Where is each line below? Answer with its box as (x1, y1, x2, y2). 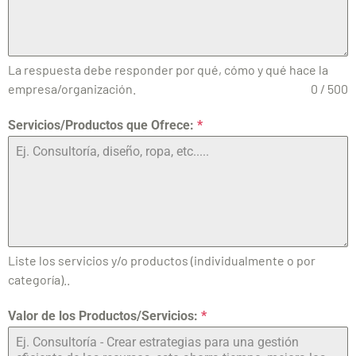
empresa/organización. (8, 81, 136, 97)
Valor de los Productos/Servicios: (8, 308, 201, 324)
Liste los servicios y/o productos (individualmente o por (8, 253, 315, 269)
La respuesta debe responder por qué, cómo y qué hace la (8, 62, 328, 78)
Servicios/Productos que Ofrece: (8, 118, 197, 133)
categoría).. (8, 272, 70, 288)
